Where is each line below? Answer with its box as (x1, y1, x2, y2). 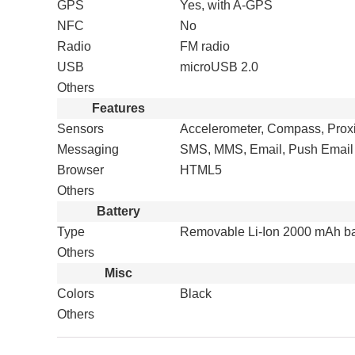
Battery (97, 204, 140, 218)
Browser (57, 163, 104, 177)
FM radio (180, 40, 230, 53)
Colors (57, 287, 94, 300)
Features (92, 101, 145, 115)
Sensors (57, 122, 104, 136)
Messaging (57, 143, 119, 156)
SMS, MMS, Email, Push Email (180, 143, 353, 156)
